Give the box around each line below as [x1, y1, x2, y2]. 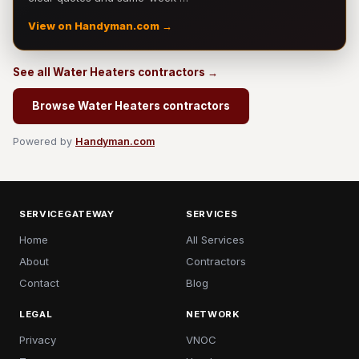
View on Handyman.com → [28, 20, 172, 32]
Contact [19, 276, 59, 289]
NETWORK [186, 309, 240, 320]
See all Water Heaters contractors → [13, 66, 218, 79]
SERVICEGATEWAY [19, 208, 115, 220]
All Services [186, 233, 244, 246]
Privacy [19, 333, 56, 346]
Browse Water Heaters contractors [32, 99, 230, 112]
